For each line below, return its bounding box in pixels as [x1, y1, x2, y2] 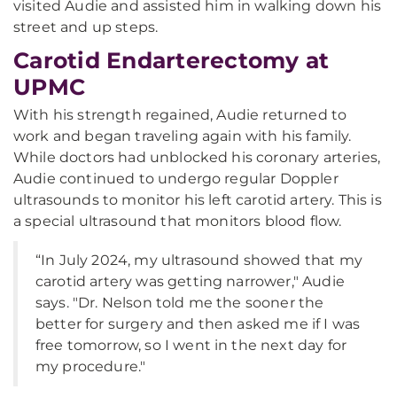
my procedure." [35, 358, 146, 375]
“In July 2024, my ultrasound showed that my [35, 252, 362, 269]
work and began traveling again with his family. [13, 128, 352, 144]
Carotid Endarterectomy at [13, 47, 330, 74]
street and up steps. [13, 19, 159, 35]
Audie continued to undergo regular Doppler [13, 170, 339, 187]
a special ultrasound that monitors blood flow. [13, 213, 342, 230]
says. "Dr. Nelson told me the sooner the [35, 294, 324, 311]
